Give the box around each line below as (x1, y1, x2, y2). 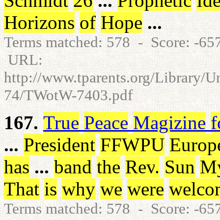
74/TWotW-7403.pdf (4, 86, 133, 104)
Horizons (4, 12, 75, 33)
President (24, 134, 95, 155)
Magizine (133, 112, 206, 133)
